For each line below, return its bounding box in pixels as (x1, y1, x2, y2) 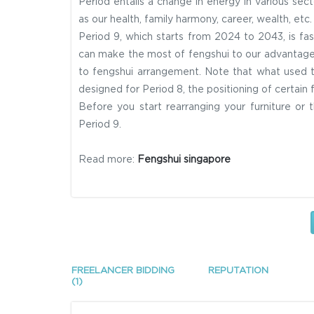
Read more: (78, 155, 137, 165)
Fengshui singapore (137, 155, 231, 165)
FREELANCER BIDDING (71, 266, 175, 275)
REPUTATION (208, 266, 268, 275)
